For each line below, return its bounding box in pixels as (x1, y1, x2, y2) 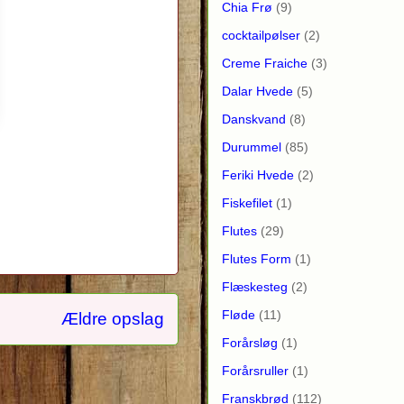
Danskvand (222, 111, 286, 126)
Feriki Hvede (222, 167, 294, 182)
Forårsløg (222, 335, 278, 350)
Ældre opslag (61, 308, 164, 328)
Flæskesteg (222, 279, 288, 294)
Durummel (222, 139, 281, 154)
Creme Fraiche (222, 55, 308, 70)
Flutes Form (222, 251, 291, 266)
